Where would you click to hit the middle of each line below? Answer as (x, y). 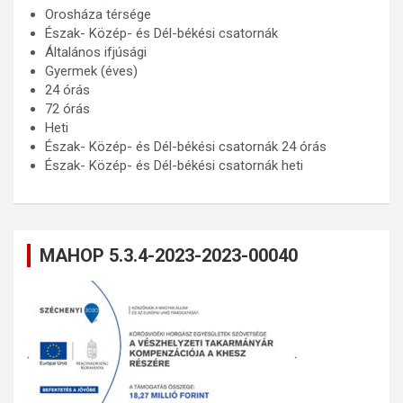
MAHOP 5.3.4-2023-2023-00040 (169, 255)
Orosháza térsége (98, 14)
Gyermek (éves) (91, 71)
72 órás (67, 109)
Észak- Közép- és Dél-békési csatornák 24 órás (186, 147)
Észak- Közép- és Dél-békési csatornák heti (174, 166)
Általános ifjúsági (96, 52)
